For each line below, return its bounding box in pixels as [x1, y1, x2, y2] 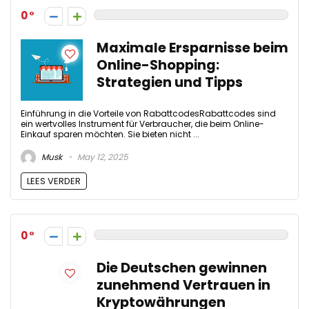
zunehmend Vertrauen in [97, 275, 270, 295]
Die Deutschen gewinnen [97, 258, 267, 277]
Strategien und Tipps [97, 73, 243, 92]
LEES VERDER [27, 174, 81, 188]
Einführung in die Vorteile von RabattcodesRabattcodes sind [21, 108, 276, 120]
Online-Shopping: [97, 56, 219, 75]
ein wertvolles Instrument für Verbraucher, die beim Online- [21, 118, 264, 130]
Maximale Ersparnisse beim [97, 39, 288, 58]
